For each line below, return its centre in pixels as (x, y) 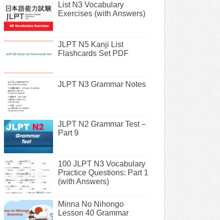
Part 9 (68, 133)
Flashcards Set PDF (93, 53)
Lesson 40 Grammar (93, 213)
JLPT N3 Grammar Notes (102, 84)
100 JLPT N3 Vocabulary (102, 164)
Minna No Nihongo (91, 204)
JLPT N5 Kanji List (91, 44)
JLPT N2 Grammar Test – (102, 124)
